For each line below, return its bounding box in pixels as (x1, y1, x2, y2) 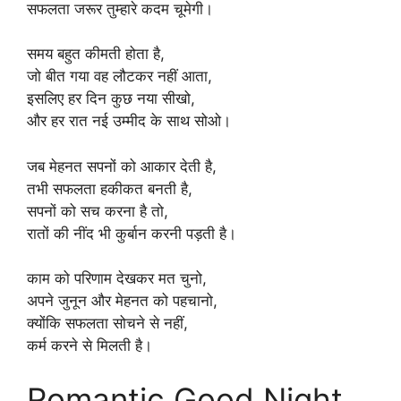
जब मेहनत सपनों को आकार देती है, (27, 157, 217, 175)
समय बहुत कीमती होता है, (27, 45, 165, 63)
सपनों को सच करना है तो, (27, 201, 168, 220)
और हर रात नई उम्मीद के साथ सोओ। (27, 112, 231, 130)
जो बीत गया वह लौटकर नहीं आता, (27, 67, 212, 85)
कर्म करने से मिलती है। (27, 337, 152, 354)
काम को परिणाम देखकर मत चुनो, (27, 269, 207, 287)
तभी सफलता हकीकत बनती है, (27, 179, 192, 198)
